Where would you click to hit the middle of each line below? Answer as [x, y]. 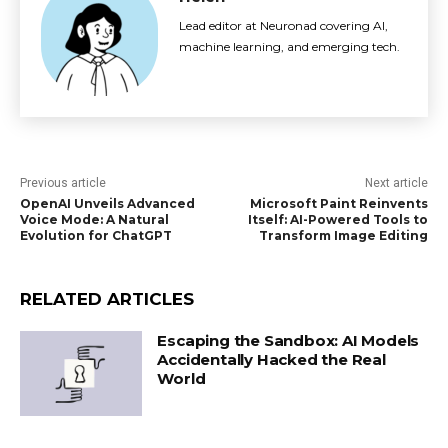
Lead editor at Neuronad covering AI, [283, 25]
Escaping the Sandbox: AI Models [288, 340]
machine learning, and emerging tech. [289, 46]
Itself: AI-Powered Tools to [337, 219]
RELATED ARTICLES [107, 298]
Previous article [63, 182]
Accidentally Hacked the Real [271, 359]
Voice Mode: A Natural [94, 219]
